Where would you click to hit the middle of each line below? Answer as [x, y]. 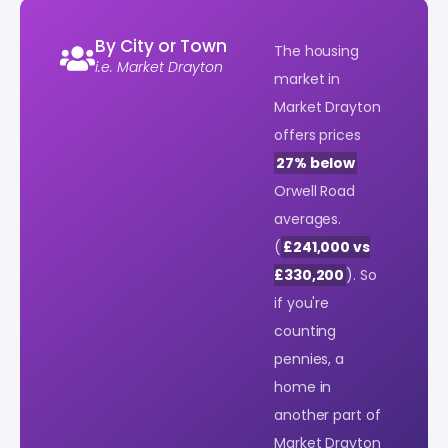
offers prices [317, 134]
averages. [308, 218]
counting [305, 330]
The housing [316, 50]
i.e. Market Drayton [159, 66]
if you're [302, 302]
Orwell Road [314, 190]
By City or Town [161, 45]
